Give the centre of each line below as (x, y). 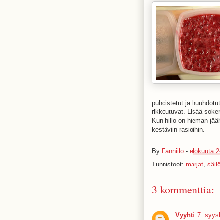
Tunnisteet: (169, 164)
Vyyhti (185, 215)
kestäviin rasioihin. (178, 129)
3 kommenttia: (183, 189)
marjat (194, 164)
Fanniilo (173, 151)
